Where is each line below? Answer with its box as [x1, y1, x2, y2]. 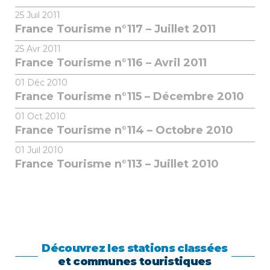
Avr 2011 [24, 43, 61, 54]
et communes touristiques [58, 254, 212, 268]
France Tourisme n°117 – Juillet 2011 [15, 22, 216, 36]
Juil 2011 [24, 9, 60, 20]
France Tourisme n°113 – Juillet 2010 [15, 157, 219, 171]
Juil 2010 [25, 144, 63, 155]
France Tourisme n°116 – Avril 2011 [15, 55, 207, 69]
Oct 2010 [25, 110, 66, 122]
